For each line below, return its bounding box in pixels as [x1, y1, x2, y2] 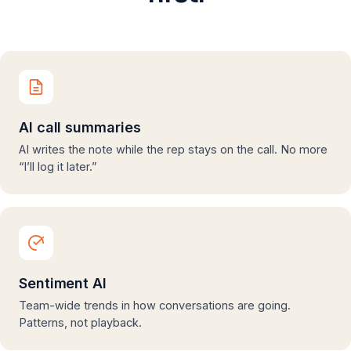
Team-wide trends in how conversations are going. [19, 299, 291, 312]
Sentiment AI [19, 275, 107, 291]
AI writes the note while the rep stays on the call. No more [19, 143, 327, 156]
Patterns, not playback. [19, 316, 142, 329]
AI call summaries [19, 119, 141, 136]
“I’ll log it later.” [19, 160, 96, 173]
